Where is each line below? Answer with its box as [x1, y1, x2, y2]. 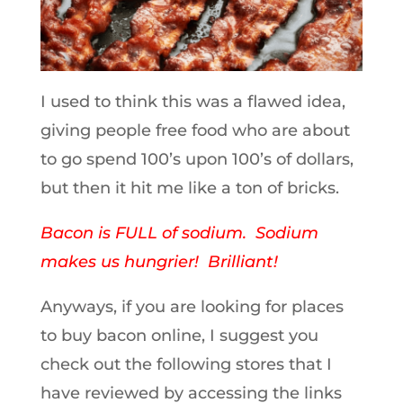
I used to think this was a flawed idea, [40, 91, 345, 112]
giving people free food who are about [40, 120, 350, 140]
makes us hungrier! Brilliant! [40, 251, 278, 272]
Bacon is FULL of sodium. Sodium [40, 222, 318, 243]
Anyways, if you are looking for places [40, 296, 344, 317]
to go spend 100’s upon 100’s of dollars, [40, 148, 354, 169]
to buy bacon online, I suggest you [40, 325, 318, 345]
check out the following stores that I [40, 354, 332, 374]
